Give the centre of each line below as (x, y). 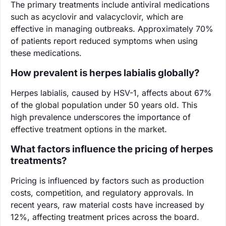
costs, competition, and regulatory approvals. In (102, 192)
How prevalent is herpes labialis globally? (105, 73)
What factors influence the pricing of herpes (112, 149)
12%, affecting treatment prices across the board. (105, 217)
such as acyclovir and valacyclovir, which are (97, 16)
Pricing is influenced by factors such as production (107, 180)
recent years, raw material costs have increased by (107, 205)
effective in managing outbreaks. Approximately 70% (112, 29)
